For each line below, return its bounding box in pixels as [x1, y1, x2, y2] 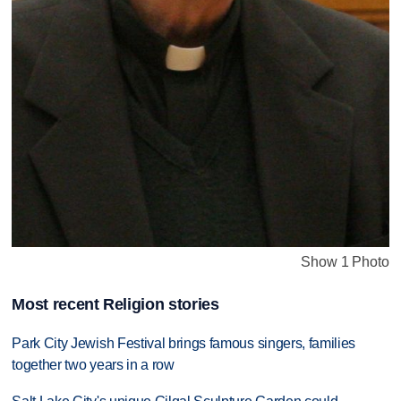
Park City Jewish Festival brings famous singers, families [12, 336, 356, 351]
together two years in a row [12, 357, 175, 372]
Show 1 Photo [301, 253, 389, 269]
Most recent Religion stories [12, 294, 219, 313]
